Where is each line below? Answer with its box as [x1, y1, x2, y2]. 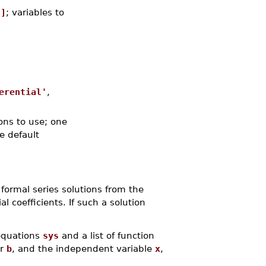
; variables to [5, 7, 64, 17]
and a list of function [58, 230, 154, 240]
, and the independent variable [11, 243, 155, 254]
